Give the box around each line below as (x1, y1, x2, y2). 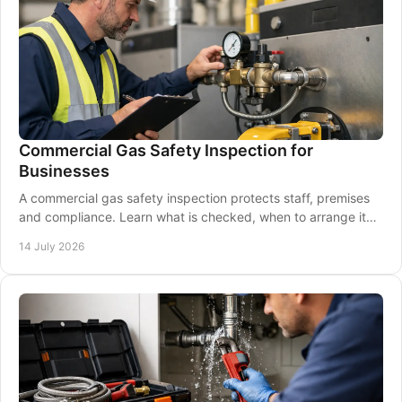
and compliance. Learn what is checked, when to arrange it (19, 209, 366, 224)
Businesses (19, 162, 109, 180)
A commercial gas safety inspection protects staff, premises (19, 190, 370, 205)
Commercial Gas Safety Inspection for (19, 141, 313, 160)
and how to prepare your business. (19, 228, 223, 243)
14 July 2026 (19, 240, 84, 253)
